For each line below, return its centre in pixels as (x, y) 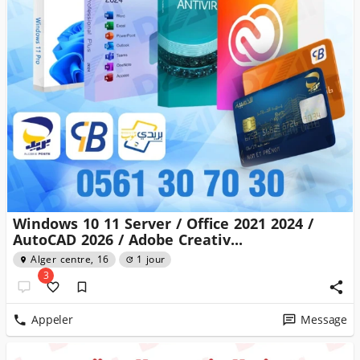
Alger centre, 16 (70, 260)
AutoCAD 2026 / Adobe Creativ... (128, 240)
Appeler (52, 320)
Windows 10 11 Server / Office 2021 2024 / (163, 224)
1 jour (151, 260)
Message (324, 320)
